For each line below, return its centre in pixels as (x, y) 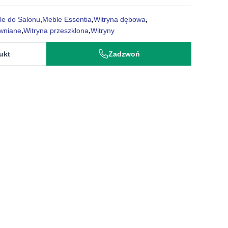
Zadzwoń (124, 54)
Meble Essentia (67, 19)
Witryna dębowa (120, 19)
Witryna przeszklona (56, 31)
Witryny (103, 31)
